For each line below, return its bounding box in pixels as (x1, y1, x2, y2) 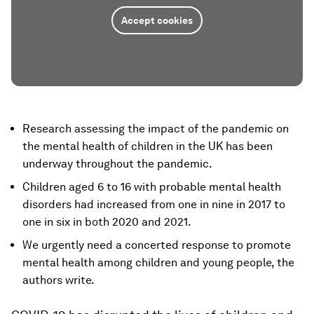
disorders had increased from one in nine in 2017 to (22, 198, 285, 211)
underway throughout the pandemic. (22, 157, 212, 170)
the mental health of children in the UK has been (22, 139, 273, 153)
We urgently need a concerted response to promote (22, 238, 291, 252)
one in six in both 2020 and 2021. (22, 215, 191, 228)
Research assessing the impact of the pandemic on (22, 122, 289, 135)
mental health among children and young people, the (22, 256, 294, 269)
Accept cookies (121, 15, 193, 26)
